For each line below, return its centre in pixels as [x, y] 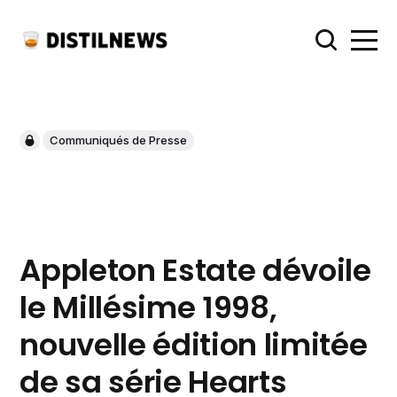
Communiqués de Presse [119, 140]
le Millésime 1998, [148, 308]
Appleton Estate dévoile [195, 271]
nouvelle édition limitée [194, 345]
